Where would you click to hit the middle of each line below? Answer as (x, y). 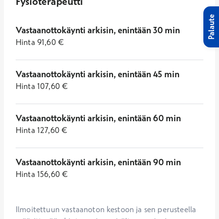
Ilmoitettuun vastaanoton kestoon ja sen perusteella (106, 209)
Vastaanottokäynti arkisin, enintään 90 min (98, 162)
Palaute (211, 27)
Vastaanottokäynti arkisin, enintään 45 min (98, 74)
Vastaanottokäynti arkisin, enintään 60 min (98, 118)
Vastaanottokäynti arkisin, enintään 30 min (98, 30)
